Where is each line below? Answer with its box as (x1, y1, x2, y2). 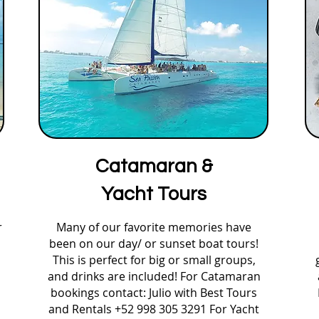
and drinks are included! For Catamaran (47, 268, 261, 284)
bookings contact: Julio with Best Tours (51, 285, 257, 300)
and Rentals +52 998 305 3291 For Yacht (48, 301, 259, 317)
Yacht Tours (101, 184, 206, 204)
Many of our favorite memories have (56, 219, 251, 235)
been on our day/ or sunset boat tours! (49, 236, 258, 251)
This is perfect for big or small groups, (52, 252, 256, 268)
